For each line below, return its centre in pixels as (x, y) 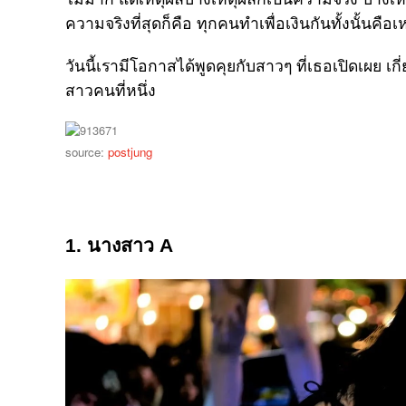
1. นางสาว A (119, 246)
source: (87, 152)
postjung (130, 152)
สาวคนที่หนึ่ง (111, 91)
